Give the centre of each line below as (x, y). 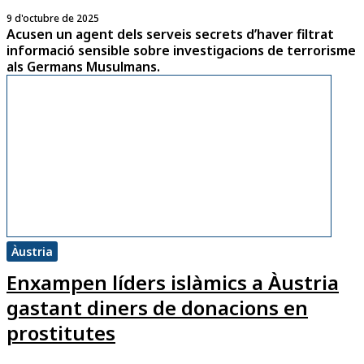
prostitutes (61, 332)
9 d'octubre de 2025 (53, 18)
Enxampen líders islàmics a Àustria (173, 282)
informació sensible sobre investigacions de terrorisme (181, 50)
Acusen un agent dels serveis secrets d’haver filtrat (170, 34)
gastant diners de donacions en (157, 307)
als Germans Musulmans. (83, 66)
